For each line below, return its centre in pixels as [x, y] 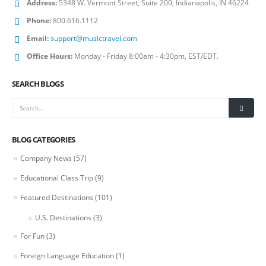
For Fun [32, 236]
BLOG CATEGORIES [44, 140]
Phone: [39, 20]
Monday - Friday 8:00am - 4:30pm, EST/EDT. [146, 56]
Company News [46, 159]
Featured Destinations [57, 197]
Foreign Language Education [67, 255]
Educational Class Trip [57, 178]
